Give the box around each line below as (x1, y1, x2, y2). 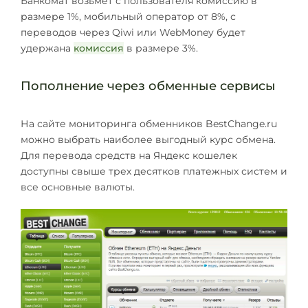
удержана (21, 41, 74, 54)
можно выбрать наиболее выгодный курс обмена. (21, 133, 276, 146)
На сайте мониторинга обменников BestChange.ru (21, 118, 277, 131)
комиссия (74, 41, 124, 54)
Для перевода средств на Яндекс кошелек (21, 149, 237, 162)
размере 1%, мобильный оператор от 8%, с (21, 10, 236, 23)
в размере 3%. (124, 41, 198, 54)
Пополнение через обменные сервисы (21, 78, 276, 94)
